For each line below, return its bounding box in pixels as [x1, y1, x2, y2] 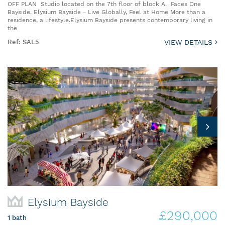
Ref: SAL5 [8, 38, 39, 46]
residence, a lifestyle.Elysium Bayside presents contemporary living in [8, 17, 212, 24]
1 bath [8, 213, 27, 221]
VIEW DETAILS [164, 38, 215, 47]
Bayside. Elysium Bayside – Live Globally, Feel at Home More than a [8, 9, 205, 16]
